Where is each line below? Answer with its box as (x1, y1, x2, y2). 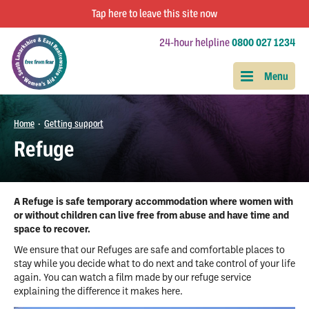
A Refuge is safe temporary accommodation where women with (14, 197, 293, 208)
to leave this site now (129, 8, 217, 20)
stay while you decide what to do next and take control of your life (14, 259, 295, 270)
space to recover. (14, 225, 90, 235)
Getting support (44, 118, 103, 129)
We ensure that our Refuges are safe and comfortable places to (14, 246, 285, 256)
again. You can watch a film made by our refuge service (14, 273, 251, 283)
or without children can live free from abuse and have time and (14, 211, 289, 221)
